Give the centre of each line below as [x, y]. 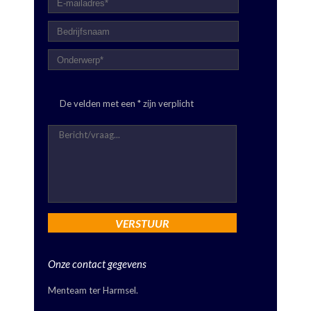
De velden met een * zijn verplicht [127, 103]
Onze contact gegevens [97, 263]
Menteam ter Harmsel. [93, 290]
